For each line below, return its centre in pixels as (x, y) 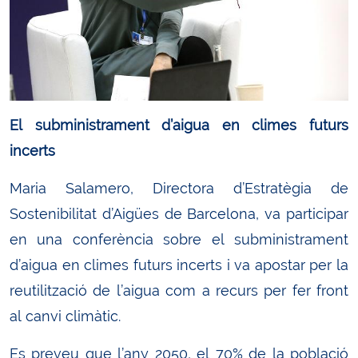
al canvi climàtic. (65, 316)
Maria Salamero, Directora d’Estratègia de (179, 188)
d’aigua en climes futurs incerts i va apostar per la (179, 265)
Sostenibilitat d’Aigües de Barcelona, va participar (179, 213)
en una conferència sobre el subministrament (179, 239)
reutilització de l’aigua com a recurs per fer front (179, 290)
